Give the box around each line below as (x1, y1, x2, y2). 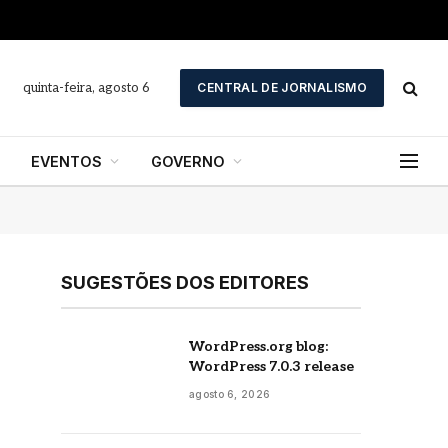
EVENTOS (30, 152, 102, 170)
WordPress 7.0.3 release (189, 358, 354, 375)
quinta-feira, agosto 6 (23, 79, 151, 96)
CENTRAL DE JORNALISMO (197, 80, 367, 95)
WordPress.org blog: (189, 338, 328, 355)
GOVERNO (150, 152, 225, 170)
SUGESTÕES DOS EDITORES (61, 272, 309, 293)
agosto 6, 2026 (189, 388, 271, 400)
